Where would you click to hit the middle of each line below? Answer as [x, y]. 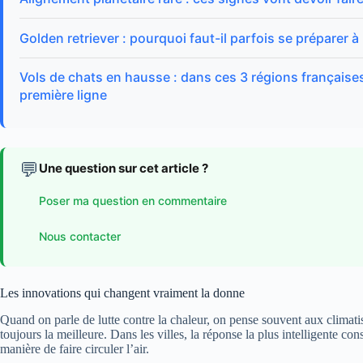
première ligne [63, 95]
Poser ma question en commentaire [133, 200]
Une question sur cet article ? [124, 169]
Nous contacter [80, 236]
